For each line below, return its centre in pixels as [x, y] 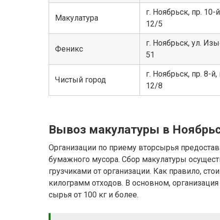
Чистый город [81, 80]
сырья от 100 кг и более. [94, 195]
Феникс [69, 49]
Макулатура [77, 18]
